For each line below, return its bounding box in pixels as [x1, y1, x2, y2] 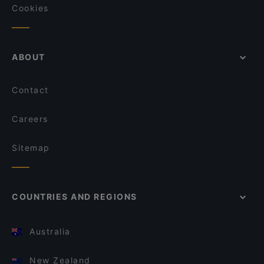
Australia [29, 226, 71, 236]
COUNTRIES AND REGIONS [12, 192, 137, 202]
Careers [12, 114, 48, 124]
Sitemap [12, 143, 50, 153]
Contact [12, 85, 49, 95]
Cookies [12, 3, 49, 13]
